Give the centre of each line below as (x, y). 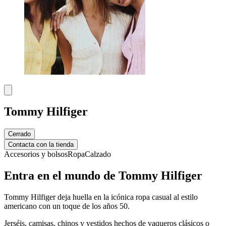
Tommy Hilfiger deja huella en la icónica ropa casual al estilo (101, 197)
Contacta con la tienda (41, 145)
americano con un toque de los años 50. (68, 206)
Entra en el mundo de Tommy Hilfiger (103, 176)
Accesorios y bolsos (36, 154)
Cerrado (19, 134)
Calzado (98, 154)
